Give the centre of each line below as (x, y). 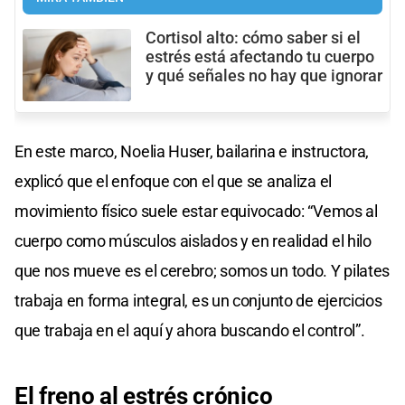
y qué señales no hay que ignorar (264, 75)
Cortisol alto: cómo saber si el (253, 38)
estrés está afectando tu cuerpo (260, 57)
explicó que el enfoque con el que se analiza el (173, 182)
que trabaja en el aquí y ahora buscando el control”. (190, 331)
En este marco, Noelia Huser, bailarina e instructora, (192, 152)
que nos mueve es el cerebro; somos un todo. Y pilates (202, 271)
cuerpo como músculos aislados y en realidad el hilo (193, 241)
